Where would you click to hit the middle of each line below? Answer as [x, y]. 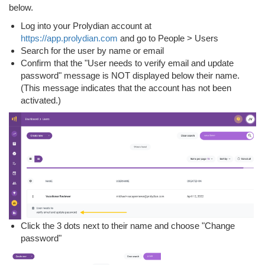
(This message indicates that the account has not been [126, 88]
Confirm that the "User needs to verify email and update [127, 63]
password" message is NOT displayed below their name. [130, 75]
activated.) [41, 100]
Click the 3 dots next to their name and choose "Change [128, 225]
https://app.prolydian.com [69, 38]
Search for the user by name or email [92, 51]
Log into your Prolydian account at [86, 26]
